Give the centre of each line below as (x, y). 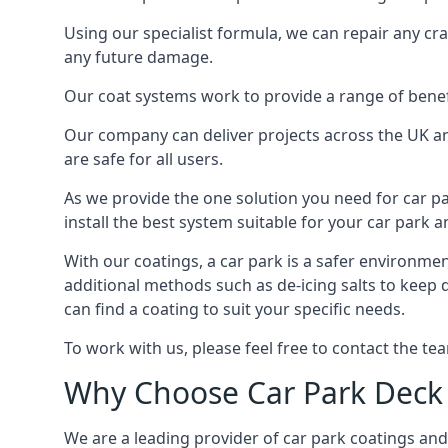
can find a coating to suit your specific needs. (234, 309)
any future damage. (138, 57)
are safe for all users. (143, 159)
